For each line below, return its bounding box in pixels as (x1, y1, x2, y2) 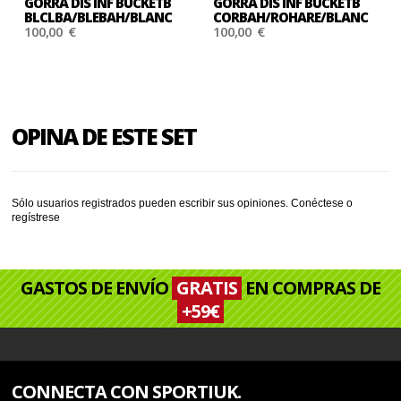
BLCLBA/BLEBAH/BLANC (24, 8, 173, 27)
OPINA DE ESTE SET (12, 121, 197, 152)
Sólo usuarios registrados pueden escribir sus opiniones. (12, 197, 292, 210)
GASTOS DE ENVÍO (20, 276, 172, 301)
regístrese (12, 211, 61, 225)
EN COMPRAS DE (241, 276, 380, 301)
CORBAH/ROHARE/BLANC (213, 8, 369, 27)
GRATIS (175, 276, 237, 301)
